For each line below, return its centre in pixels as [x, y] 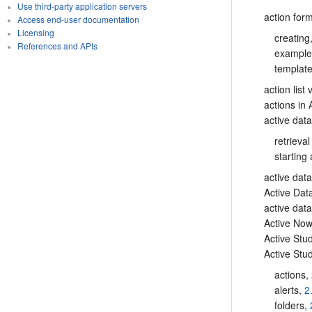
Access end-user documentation [78, 19]
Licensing [36, 32]
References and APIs [57, 46]
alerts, [290, 289]
